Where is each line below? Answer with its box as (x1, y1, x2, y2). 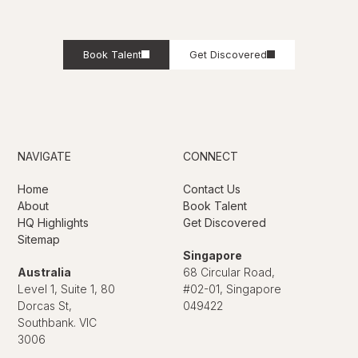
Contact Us (183, 181, 241, 196)
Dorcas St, (18, 298, 73, 312)
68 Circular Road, (183, 265, 275, 279)
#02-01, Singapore (183, 281, 281, 296)
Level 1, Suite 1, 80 (18, 281, 116, 296)
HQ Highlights (18, 215, 89, 229)
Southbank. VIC (18, 315, 97, 329)
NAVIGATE (18, 149, 72, 163)
